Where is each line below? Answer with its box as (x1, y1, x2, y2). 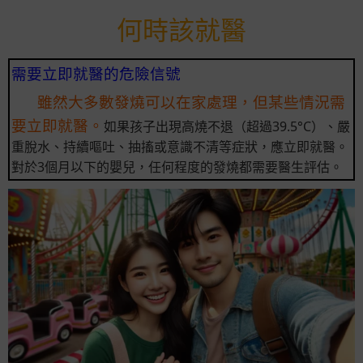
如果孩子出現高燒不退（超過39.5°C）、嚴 (104, 117, 350, 135)
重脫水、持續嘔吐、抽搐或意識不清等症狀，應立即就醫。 (11, 137, 348, 156)
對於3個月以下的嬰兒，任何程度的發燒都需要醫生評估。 (11, 157, 343, 176)
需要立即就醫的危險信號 (11, 62, 181, 83)
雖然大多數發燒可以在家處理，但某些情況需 (37, 91, 345, 112)
